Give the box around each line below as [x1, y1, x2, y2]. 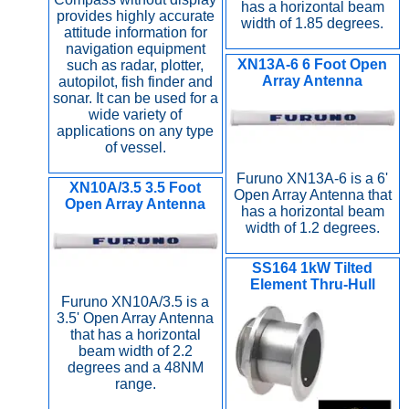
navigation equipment [65, 41, 205, 58]
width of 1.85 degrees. [241, 16, 384, 32]
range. [114, 376, 156, 393]
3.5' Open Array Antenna [57, 310, 215, 327]
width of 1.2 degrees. [245, 220, 380, 236]
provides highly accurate [56, 8, 215, 25]
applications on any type [57, 123, 215, 140]
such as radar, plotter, [67, 58, 204, 74]
